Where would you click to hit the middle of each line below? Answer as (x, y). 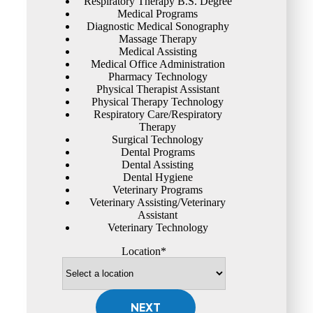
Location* (144, 251)
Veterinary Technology (158, 227)
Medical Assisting (158, 51)
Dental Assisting (158, 164)
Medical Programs (158, 13)
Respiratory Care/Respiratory (158, 114)
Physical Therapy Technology (158, 101)
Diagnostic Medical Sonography (158, 26)
